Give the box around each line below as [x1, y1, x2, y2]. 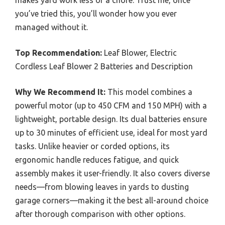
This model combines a [105, 87, 192, 96]
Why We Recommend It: [15, 87, 105, 96]
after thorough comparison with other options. [15, 209, 185, 218]
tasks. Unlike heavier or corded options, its [15, 141, 170, 151]
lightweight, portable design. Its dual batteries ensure [15, 114, 207, 124]
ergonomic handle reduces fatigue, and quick [15, 155, 179, 164]
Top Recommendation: [15, 48, 102, 57]
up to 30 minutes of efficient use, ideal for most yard [15, 128, 207, 137]
